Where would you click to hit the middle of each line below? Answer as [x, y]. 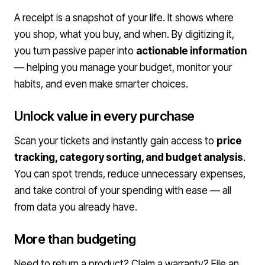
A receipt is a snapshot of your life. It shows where [124, 18]
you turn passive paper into [75, 51]
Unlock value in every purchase [104, 116]
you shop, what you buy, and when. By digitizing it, [124, 34]
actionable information [191, 51]
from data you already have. [76, 207]
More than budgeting [75, 239]
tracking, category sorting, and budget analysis [129, 157]
